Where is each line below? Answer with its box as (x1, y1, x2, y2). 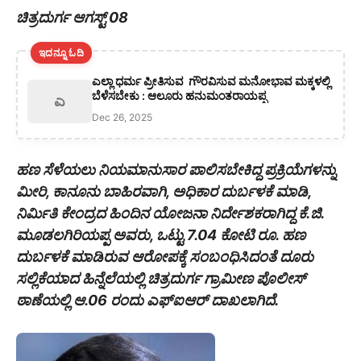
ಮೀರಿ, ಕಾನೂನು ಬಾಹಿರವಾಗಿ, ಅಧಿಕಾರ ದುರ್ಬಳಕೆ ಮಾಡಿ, (16, 183, 311, 201)
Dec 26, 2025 (92, 111, 152, 124)
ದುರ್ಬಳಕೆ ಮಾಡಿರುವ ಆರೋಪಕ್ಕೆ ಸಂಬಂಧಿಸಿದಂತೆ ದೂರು (16, 248, 313, 266)
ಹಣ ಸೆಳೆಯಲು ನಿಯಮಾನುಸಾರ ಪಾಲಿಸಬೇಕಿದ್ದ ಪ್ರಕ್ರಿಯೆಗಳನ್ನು (16, 161, 336, 179)
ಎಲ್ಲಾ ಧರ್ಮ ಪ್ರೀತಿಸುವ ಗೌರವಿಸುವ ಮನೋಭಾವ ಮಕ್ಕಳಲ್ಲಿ (92, 74, 330, 89)
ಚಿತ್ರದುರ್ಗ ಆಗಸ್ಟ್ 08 (16, 9, 128, 27)
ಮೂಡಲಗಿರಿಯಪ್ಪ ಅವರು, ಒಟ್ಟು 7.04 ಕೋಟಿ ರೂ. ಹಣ (16, 226, 305, 244)
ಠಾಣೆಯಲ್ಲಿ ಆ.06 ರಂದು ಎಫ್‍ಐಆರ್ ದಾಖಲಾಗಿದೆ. (16, 292, 279, 309)
